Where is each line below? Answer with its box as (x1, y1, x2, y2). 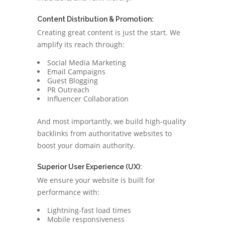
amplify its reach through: (37, 40, 125, 49)
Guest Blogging (47, 76, 98, 85)
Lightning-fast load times (47, 205, 131, 215)
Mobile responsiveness (47, 214, 125, 224)
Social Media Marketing (47, 58, 126, 67)
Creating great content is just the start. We (37, 28, 180, 37)
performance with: (37, 187, 99, 197)
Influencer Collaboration (47, 94, 129, 103)
